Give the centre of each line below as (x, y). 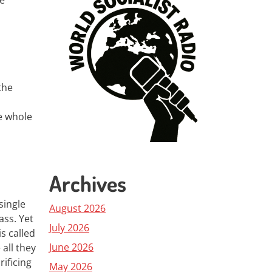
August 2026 (77, 208)
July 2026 (69, 228)
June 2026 (71, 247)
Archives (88, 183)
